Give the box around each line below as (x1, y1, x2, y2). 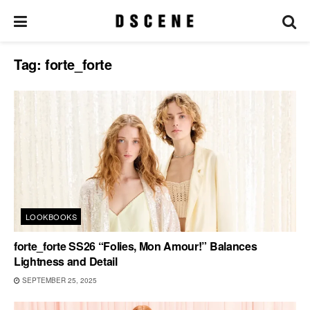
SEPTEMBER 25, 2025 (20, 275, 97, 285)
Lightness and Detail (14, 253, 118, 269)
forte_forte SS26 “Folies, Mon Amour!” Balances (14, 238, 257, 254)
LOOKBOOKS (26, 211, 77, 222)
